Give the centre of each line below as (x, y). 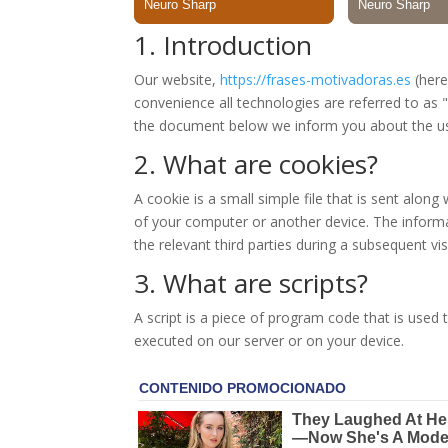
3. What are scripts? (251, 283)
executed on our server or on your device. (269, 341)
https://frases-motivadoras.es (316, 80)
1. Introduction (223, 45)
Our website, (177, 80)
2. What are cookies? (256, 164)
